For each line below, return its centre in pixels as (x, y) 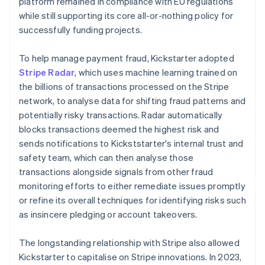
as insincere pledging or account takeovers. (108, 214)
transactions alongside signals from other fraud (116, 171)
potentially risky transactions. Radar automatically (121, 114)
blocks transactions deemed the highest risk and (119, 129)
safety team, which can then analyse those (106, 157)
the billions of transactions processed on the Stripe (124, 86)
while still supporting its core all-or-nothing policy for (126, 15)
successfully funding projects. (80, 29)
